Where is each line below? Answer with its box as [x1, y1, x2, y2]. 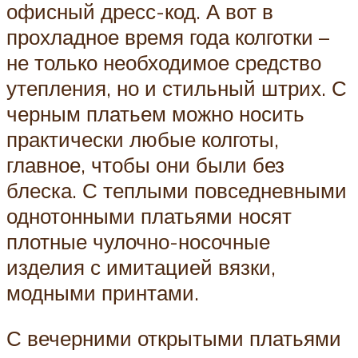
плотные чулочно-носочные [6, 228, 270, 254]
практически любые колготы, [6, 125, 279, 152]
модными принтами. [6, 279, 199, 305]
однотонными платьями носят [6, 202, 292, 229]
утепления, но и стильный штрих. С [6, 74, 347, 101]
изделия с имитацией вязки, [6, 253, 276, 280]
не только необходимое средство [6, 49, 321, 75]
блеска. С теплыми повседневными [6, 177, 347, 203]
